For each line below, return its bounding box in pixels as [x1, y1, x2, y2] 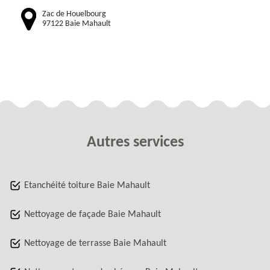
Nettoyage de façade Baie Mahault [24, 210, 161, 219]
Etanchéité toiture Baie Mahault [24, 181, 150, 190]
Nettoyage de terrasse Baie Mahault [24, 239, 166, 248]
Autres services [86, 134, 184, 151]
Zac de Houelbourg [42, 9, 106, 19]
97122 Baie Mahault [42, 19, 111, 28]
